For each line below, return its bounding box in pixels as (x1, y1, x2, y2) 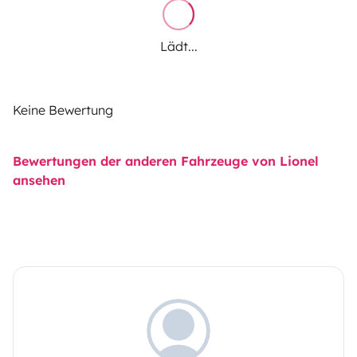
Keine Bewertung (13, 101, 113, 118)
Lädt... (159, 37, 198, 54)
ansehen (13, 171, 65, 188)
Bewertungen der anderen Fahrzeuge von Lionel (13, 152, 319, 169)
